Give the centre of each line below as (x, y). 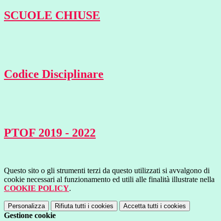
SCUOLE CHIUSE (52, 16)
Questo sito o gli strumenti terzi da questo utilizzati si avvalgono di (107, 170)
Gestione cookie (30, 215)
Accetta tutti (141, 206)
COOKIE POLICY (37, 188)
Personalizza (26, 206)
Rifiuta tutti (70, 206)
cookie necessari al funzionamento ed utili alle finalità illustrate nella (109, 179)
